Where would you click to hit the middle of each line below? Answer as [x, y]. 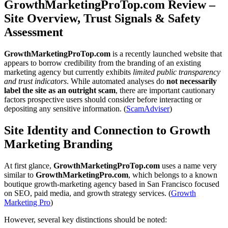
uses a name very [188, 165]
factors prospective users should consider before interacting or [103, 99]
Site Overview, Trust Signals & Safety [102, 18]
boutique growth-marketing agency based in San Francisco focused [112, 184]
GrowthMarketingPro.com [82, 175]
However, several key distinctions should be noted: [85, 219]
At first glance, [29, 165]
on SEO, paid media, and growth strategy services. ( [88, 193]
